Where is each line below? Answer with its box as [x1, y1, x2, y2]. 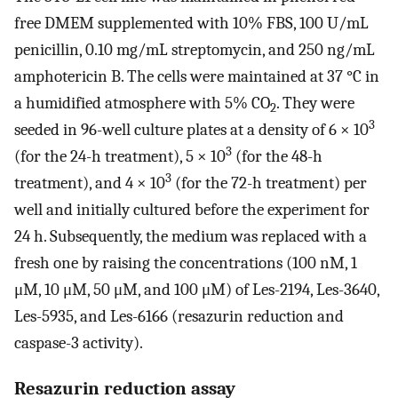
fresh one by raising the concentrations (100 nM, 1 [14, 253, 357, 274]
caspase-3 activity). [14, 333, 143, 354]
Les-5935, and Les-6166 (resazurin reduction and [14, 306, 344, 327]
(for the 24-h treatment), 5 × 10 [14, 147, 226, 167]
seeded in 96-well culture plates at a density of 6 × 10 [14, 120, 369, 140]
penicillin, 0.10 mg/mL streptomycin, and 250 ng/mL [14, 40, 375, 60]
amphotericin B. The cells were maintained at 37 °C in [14, 67, 379, 87]
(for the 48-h [232, 147, 322, 167]
